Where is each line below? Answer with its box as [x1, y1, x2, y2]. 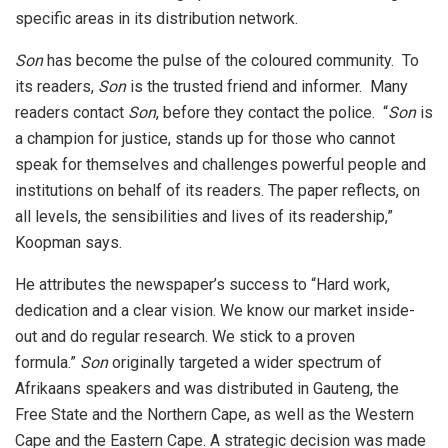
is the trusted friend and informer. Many [126, 76, 408, 96]
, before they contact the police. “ [156, 102, 388, 122]
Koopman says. [15, 232, 122, 252]
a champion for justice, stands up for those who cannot [15, 128, 395, 148]
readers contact [15, 102, 128, 122]
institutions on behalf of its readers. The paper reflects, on [15, 180, 420, 200]
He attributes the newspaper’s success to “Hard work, [15, 274, 390, 294]
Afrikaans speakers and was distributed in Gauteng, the [15, 378, 399, 398]
